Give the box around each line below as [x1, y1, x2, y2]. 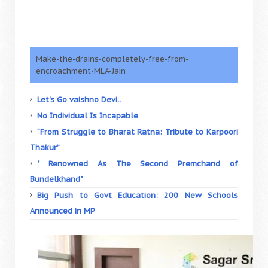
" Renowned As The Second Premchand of [37, 159, 238, 169]
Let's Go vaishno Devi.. [37, 95, 121, 105]
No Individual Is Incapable [37, 111, 138, 121]
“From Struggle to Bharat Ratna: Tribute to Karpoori [37, 127, 238, 137]
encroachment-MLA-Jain [36, 66, 126, 76]
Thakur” [30, 142, 60, 153]
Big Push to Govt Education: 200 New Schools [37, 190, 238, 200]
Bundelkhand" [30, 174, 83, 184]
